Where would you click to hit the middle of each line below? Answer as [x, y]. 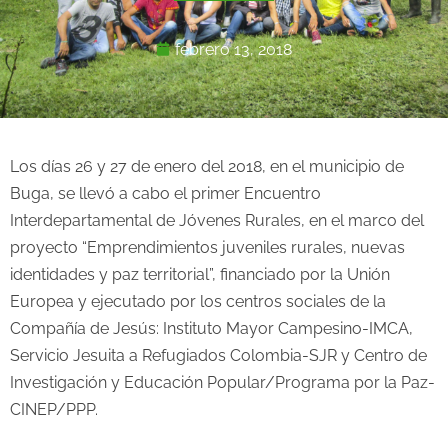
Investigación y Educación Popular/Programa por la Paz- [222, 383]
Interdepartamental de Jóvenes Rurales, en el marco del [217, 221]
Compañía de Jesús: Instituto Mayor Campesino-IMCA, [211, 329]
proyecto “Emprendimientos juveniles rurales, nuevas [207, 248]
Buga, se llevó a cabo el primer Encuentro [165, 194]
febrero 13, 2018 [233, 49]
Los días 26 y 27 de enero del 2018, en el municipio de [207, 167]
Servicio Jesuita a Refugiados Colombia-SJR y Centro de [218, 356]
